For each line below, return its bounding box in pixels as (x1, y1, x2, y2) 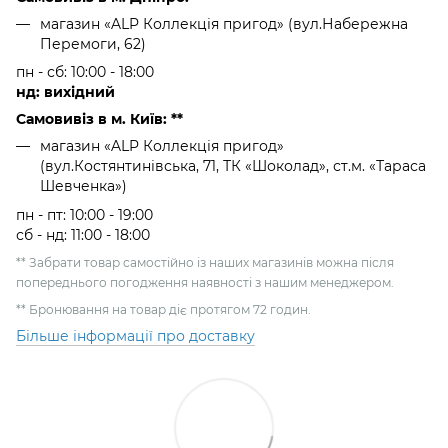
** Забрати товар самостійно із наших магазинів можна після (16, 254, 394, 270)
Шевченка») (40, 177, 127, 196)
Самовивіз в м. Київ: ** (16, 110, 183, 129)
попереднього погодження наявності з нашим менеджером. (16, 274, 394, 290)
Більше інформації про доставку (16, 326, 255, 345)
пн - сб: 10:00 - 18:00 (16, 63, 154, 82)
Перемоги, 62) (40, 35, 146, 54)
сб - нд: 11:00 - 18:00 (16, 225, 150, 244)
